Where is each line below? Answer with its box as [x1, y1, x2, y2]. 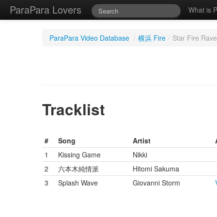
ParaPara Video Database [49, 33, 129, 43]
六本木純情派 [58, 164, 99, 173]
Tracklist [42, 98, 105, 120]
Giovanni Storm [133, 178, 180, 187]
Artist [133, 136, 151, 145]
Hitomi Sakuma [133, 164, 179, 173]
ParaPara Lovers [10, 2, 81, 16]
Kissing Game [58, 150, 101, 159]
